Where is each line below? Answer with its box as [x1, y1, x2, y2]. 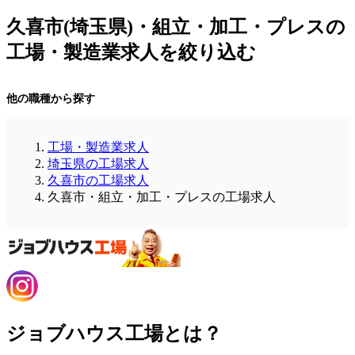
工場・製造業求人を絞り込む [6, 41, 256, 63]
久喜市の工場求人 [48, 173, 149, 187]
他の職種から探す [6, 92, 95, 105]
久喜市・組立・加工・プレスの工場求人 [48, 189, 276, 204]
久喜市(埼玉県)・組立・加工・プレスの [6, 16, 345, 37]
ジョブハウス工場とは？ [6, 323, 222, 345]
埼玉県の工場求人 [48, 156, 149, 170]
